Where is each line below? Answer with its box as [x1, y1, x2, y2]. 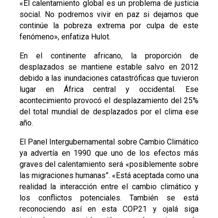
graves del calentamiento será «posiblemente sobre [19, 160, 199, 169]
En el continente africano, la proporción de [19, 51, 199, 61]
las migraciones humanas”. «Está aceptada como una [19, 171, 199, 181]
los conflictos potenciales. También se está [19, 193, 199, 203]
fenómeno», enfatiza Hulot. [19, 32, 110, 42]
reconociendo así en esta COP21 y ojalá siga [19, 204, 199, 214]
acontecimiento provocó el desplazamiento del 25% [19, 96, 199, 106]
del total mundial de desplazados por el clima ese [19, 107, 199, 117]
